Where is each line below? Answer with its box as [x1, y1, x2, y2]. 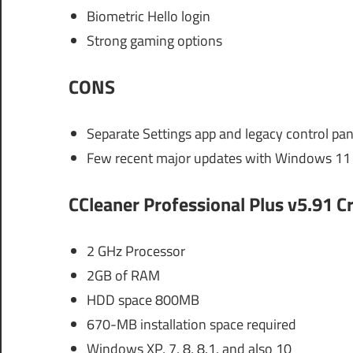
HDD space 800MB [86, 288, 199, 310]
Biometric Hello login [86, 5, 210, 27]
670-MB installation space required [86, 313, 296, 335]
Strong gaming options [86, 29, 222, 51]
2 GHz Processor [86, 240, 185, 262]
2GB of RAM [86, 264, 160, 286]
